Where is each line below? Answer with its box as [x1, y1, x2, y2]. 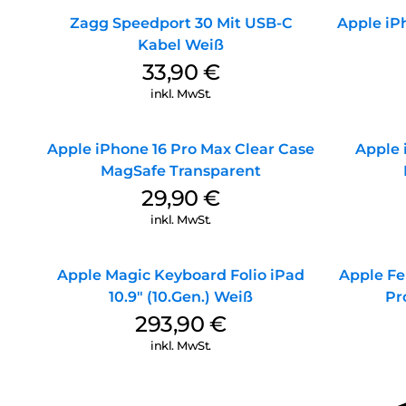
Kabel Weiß [138, 36, 224, 54]
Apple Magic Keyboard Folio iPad [57, 266, 304, 285]
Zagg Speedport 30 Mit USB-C [69, 14, 293, 33]
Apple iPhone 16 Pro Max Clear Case [47, 140, 314, 159]
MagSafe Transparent [101, 162, 261, 180]
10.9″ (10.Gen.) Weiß [109, 288, 253, 306]
